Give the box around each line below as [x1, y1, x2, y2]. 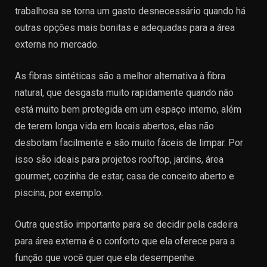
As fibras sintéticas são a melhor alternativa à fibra [15, 70, 225, 82]
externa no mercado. [15, 39, 99, 50]
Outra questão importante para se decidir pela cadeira [15, 219, 238, 230]
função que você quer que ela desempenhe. [15, 252, 196, 263]
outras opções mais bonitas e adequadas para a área [15, 22, 235, 33]
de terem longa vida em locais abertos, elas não [15, 120, 214, 132]
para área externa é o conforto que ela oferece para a [15, 235, 235, 247]
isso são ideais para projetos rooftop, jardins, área [15, 154, 223, 165]
